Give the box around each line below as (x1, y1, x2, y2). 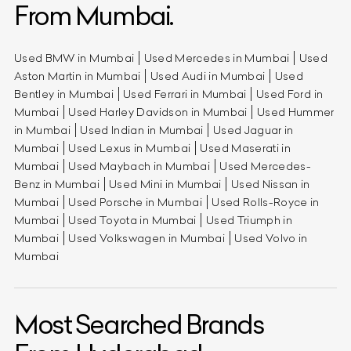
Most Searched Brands (14, 308, 264, 341)
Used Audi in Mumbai (150, 68, 266, 83)
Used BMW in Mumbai (14, 50, 135, 65)
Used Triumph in (205, 212, 293, 227)
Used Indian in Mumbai (80, 122, 204, 137)
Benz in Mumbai (14, 176, 100, 191)
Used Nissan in (230, 176, 310, 191)
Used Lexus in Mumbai (68, 140, 191, 155)
